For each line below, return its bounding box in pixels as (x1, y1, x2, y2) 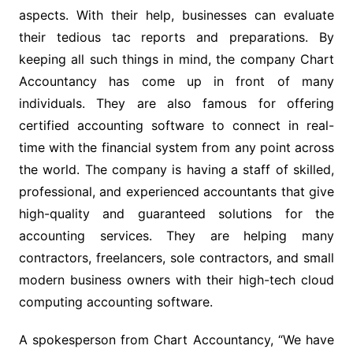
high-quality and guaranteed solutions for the (18, 206, 335, 221)
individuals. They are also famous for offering (18, 95, 335, 111)
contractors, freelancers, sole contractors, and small (18, 250, 335, 266)
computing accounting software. (18, 294, 213, 310)
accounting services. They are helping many (18, 228, 335, 243)
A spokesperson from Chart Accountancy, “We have (18, 332, 335, 347)
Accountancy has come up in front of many (18, 73, 335, 89)
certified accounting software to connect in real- (18, 117, 335, 133)
